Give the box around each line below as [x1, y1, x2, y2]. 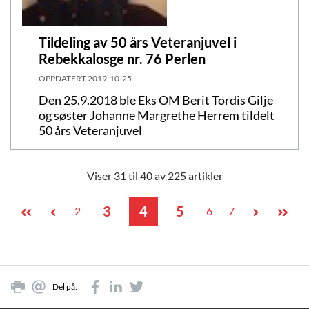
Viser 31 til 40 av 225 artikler [86, 168, 223, 182]
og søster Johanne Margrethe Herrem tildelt [39, 107, 275, 123]
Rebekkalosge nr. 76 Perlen [39, 50, 206, 67]
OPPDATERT [39, 72, 88, 83]
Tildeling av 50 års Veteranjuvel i [39, 33, 237, 50]
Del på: [52, 281, 77, 292]
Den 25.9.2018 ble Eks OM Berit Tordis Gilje [39, 92, 273, 108]
